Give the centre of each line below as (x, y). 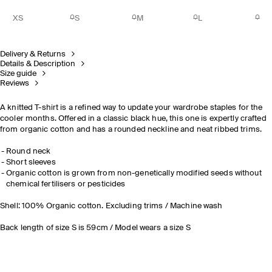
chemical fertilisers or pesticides (66, 184)
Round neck (29, 151)
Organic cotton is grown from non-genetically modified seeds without (134, 173)
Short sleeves (31, 162)
